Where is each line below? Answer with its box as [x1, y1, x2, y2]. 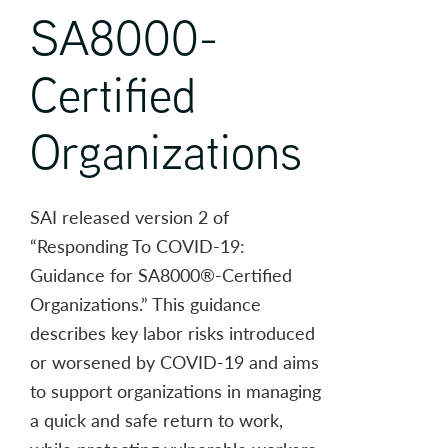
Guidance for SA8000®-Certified [30, 262, 292, 287]
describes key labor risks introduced [30, 320, 315, 345]
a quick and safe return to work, [30, 407, 283, 432]
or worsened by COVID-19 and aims [30, 349, 319, 374]
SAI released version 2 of [30, 204, 229, 229]
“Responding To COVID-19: [30, 233, 245, 258]
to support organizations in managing [30, 378, 321, 403]
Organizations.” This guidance [30, 291, 261, 316]
